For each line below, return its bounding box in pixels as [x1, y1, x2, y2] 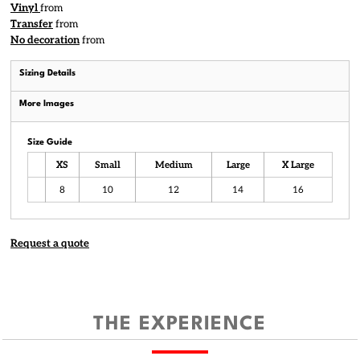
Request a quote [10, 237, 89, 250]
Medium [154, 159, 193, 170]
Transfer [10, 18, 53, 31]
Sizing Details [19, 69, 76, 78]
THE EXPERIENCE [93, 314, 267, 334]
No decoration [10, 34, 80, 47]
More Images [19, 100, 74, 108]
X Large [282, 159, 314, 170]
